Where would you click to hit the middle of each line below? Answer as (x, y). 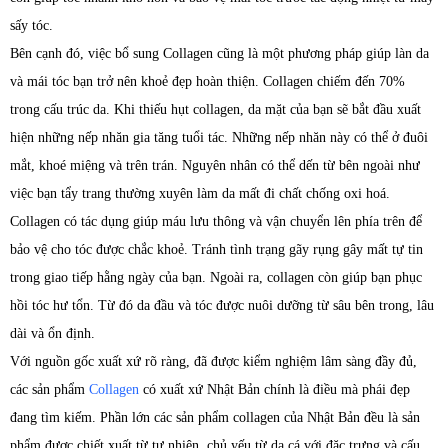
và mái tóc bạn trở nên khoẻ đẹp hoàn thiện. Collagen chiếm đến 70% (207, 82)
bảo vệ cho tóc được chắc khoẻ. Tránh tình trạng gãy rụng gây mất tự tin (216, 250)
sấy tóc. (31, 26)
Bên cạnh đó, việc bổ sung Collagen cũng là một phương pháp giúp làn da (219, 54)
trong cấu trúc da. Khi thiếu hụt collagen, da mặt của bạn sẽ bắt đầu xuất (215, 110)
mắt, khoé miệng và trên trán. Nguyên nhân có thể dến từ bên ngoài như (215, 166)
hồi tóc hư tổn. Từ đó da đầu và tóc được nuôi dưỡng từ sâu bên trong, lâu (222, 306)
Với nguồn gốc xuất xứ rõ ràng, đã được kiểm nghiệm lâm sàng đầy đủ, (213, 362)
